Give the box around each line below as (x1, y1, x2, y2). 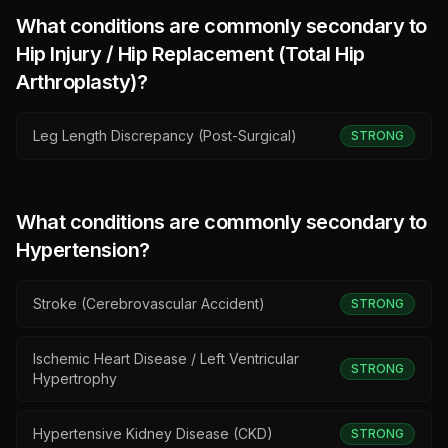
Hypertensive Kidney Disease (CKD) (33, 425, 273, 442)
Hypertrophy (33, 370, 117, 387)
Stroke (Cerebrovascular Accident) (33, 295, 265, 312)
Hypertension (16, 238, 139, 262)
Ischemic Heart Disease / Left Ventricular (33, 350, 299, 367)
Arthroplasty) (16, 70, 137, 94)
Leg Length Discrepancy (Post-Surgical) (33, 127, 297, 144)
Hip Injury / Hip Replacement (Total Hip (16, 42, 365, 66)
